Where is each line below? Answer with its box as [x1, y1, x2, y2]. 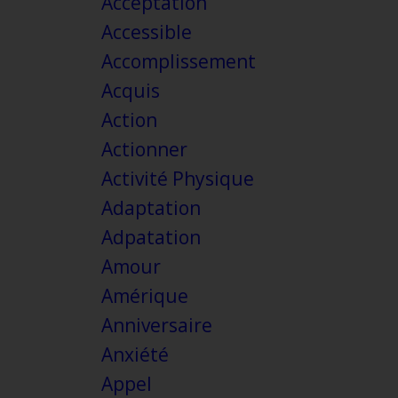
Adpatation [100, 225, 201, 251]
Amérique [100, 283, 188, 309]
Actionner [100, 137, 187, 163]
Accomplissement [100, 49, 256, 75]
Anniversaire [100, 313, 212, 338]
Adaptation [100, 195, 201, 221]
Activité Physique [100, 166, 254, 192]
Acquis [100, 78, 160, 104]
